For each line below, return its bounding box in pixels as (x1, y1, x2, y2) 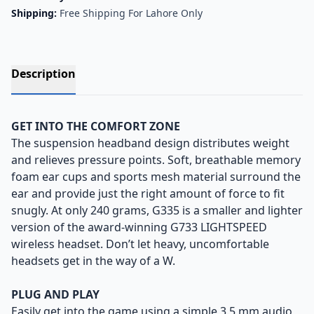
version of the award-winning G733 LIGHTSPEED (11, 219, 267, 235)
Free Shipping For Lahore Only (57, 6, 203, 20)
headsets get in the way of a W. (11, 253, 175, 268)
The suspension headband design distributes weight (11, 135, 289, 151)
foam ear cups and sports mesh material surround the (11, 169, 301, 184)
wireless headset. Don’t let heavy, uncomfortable (11, 236, 269, 252)
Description (11, 66, 76, 81)
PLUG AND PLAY (11, 287, 100, 302)
